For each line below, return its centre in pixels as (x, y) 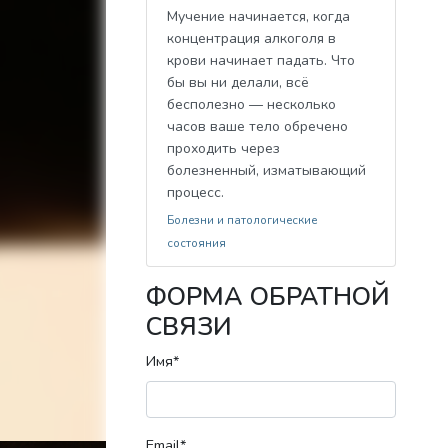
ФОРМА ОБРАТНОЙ (268, 297)
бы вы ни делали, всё (238, 82)
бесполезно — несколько (251, 104)
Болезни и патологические (242, 220)
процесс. (195, 192)
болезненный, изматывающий (266, 170)
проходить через (223, 148)
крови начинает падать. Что (261, 60)
